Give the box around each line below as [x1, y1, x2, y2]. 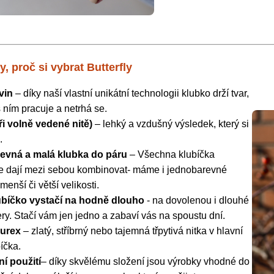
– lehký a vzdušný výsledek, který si [92, 118, 249, 129]
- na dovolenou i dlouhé [147, 194, 249, 206]
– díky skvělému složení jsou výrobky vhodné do [41, 256, 250, 267]
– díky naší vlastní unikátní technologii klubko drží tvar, [13, 87, 249, 98]
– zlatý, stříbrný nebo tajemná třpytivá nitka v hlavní [21, 225, 243, 236]
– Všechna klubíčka [127, 149, 215, 160]
